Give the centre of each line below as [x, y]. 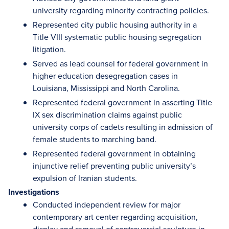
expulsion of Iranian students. [85, 178]
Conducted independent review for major [107, 204]
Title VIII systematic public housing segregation [117, 37]
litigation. [49, 49]
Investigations [34, 192]
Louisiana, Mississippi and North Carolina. [106, 88]
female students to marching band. [95, 139]
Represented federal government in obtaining [114, 153]
